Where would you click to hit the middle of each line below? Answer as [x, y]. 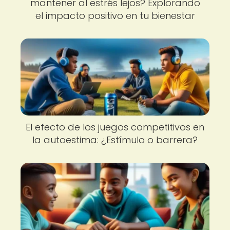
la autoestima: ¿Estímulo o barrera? [115, 140]
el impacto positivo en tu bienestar [115, 16]
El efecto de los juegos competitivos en [115, 127]
